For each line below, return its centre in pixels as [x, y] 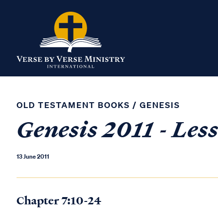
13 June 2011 [33, 156]
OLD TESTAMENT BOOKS [73, 105]
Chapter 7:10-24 [59, 200]
